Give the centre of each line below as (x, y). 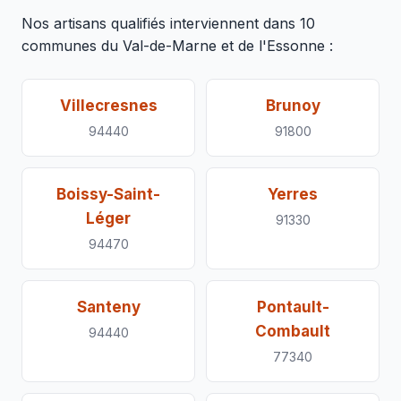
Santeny (108, 307)
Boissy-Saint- (108, 194)
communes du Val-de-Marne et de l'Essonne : (177, 46)
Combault (293, 331)
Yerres (293, 194)
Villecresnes (108, 106)
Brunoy (293, 106)
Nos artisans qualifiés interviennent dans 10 (168, 23)
